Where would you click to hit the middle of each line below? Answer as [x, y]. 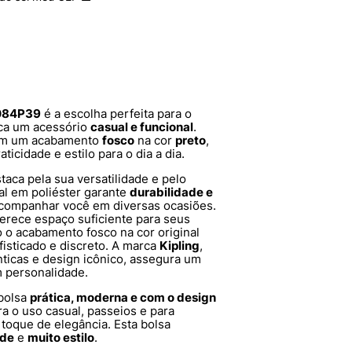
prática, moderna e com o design [123, 298]
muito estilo [61, 338]
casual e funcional [142, 127]
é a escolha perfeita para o [116, 114]
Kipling [180, 246]
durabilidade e [171, 192]
